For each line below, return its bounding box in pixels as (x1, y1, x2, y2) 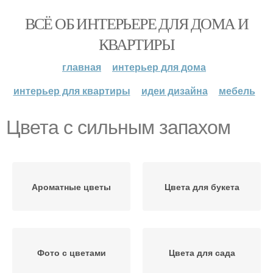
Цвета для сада (168, 246, 235, 258)
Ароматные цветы (32, 180, 111, 193)
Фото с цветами (37, 246, 106, 258)
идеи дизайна (141, 83, 208, 97)
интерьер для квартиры (13, 83, 130, 97)
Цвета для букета (164, 180, 239, 193)
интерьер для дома (112, 60, 206, 74)
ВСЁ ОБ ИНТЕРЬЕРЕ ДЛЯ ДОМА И (24, 13, 249, 34)
